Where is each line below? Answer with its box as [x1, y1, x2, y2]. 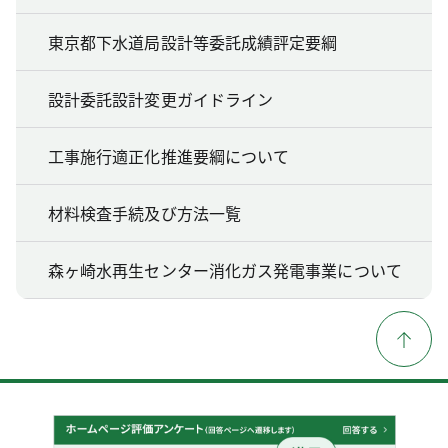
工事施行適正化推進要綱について [48, 143, 290, 168]
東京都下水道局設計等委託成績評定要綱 [48, 29, 338, 54]
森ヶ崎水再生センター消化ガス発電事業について [48, 257, 402, 282]
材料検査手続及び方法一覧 [48, 200, 241, 225]
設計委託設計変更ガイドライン [48, 86, 274, 111]
